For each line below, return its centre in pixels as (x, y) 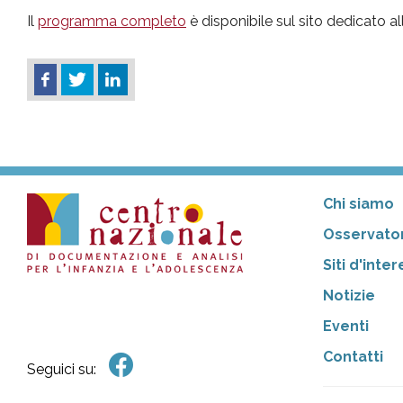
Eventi (345, 327)
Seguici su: (62, 370)
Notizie (349, 296)
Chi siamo (358, 204)
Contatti (353, 357)
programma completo (112, 21)
